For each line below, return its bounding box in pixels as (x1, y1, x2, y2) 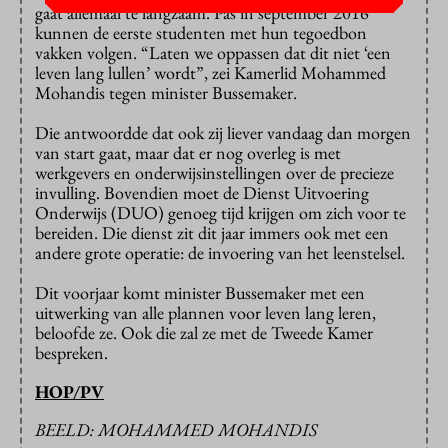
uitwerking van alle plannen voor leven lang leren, (35, 301, 376, 325)
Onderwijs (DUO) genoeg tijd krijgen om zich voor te (35, 201, 406, 225)
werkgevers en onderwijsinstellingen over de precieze (35, 161, 394, 185)
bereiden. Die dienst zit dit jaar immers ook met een (35, 221, 389, 245)
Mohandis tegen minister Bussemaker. (35, 81, 297, 105)
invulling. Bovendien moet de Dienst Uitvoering (35, 181, 369, 205)
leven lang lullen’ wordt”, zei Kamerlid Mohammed (35, 61, 386, 85)
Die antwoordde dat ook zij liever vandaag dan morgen (35, 121, 411, 145)
